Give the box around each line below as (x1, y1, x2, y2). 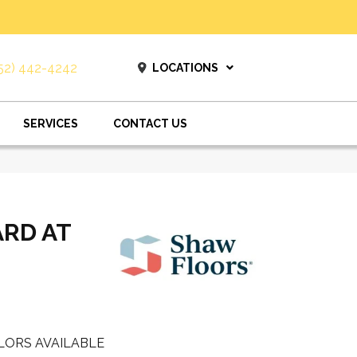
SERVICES (23, 117, 78, 130)
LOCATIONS (151, 61, 218, 74)
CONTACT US (113, 117, 187, 130)
